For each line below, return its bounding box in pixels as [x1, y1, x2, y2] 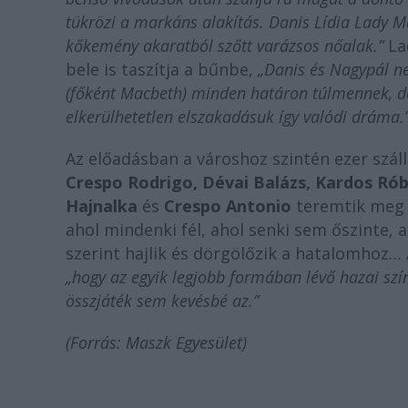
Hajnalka [66, 195, 138, 218]
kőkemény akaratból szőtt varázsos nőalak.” [66, 35, 388, 57]
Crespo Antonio [164, 195, 291, 218]
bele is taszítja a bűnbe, [66, 58, 258, 81]
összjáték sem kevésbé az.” [66, 290, 259, 312]
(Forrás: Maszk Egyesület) [66, 331, 247, 354]
